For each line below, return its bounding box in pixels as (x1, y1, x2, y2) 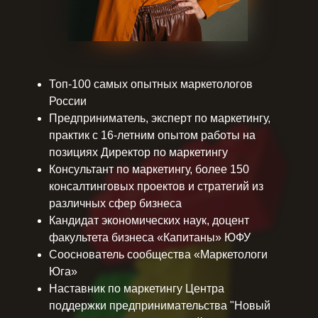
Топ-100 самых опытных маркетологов (49, 78, 253, 90)
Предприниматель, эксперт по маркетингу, (49, 112, 270, 124)
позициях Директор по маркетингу (49, 146, 228, 158)
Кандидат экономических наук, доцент (49, 214, 249, 226)
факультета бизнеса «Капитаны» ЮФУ (49, 231, 251, 243)
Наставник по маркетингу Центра (49, 283, 224, 295)
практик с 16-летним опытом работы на (49, 129, 256, 141)
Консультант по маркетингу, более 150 (49, 163, 249, 175)
